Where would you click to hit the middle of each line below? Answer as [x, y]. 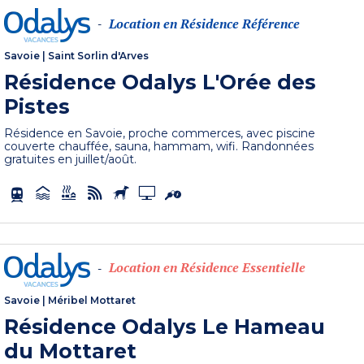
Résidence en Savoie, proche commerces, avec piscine [160, 134]
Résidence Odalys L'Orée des [160, 82]
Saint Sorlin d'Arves [99, 56]
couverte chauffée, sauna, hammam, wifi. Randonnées [159, 147]
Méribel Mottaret [92, 301]
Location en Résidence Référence [205, 23]
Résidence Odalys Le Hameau [165, 327]
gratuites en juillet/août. [71, 160]
